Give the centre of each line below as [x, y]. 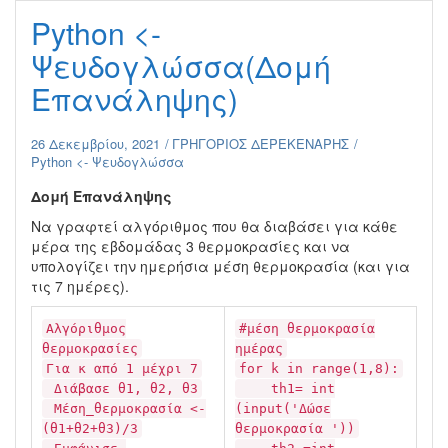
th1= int [287, 388]
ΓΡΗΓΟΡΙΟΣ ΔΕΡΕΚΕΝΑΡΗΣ [260, 143]
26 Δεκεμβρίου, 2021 [95, 143]
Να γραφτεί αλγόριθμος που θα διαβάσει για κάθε [214, 226]
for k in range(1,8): [319, 368]
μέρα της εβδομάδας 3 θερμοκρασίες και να [190, 246]
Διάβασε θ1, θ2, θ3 [122, 388]
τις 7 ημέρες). [80, 286]
